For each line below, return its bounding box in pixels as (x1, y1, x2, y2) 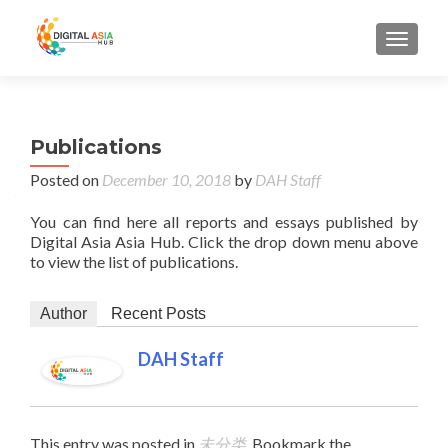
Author (40, 305, 87, 322)
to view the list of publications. (30, 252, 238, 271)
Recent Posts (111, 305, 206, 322)
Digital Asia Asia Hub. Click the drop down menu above (30, 232, 418, 251)
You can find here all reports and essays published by (30, 212, 418, 231)
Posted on (30, 170, 102, 189)
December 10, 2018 (102, 170, 231, 189)
